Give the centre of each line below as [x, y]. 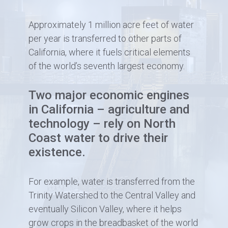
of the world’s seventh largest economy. [106, 66]
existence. [57, 152]
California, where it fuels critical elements [109, 52]
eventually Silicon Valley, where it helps [105, 209]
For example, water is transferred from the [111, 182]
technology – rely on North [102, 124]
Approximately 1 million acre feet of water [111, 25]
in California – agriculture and [109, 110]
